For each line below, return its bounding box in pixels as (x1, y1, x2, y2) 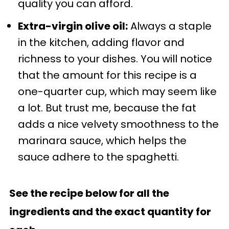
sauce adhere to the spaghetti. (17, 150, 179, 164)
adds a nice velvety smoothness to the (17, 117, 219, 131)
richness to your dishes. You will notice (17, 52, 212, 66)
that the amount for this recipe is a (17, 68, 197, 82)
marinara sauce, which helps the (17, 133, 187, 148)
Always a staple (127, 19, 212, 33)
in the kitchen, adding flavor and (17, 35, 185, 50)
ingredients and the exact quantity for (9, 204, 211, 219)
